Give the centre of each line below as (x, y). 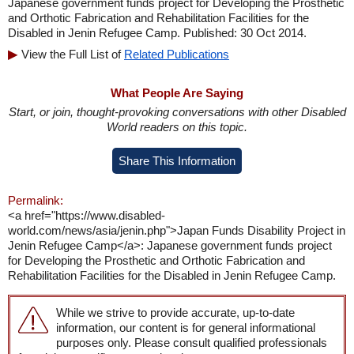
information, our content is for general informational (186, 328)
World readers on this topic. (177, 127)
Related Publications (177, 54)
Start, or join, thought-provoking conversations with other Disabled (177, 112)
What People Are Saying (177, 93)
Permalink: (36, 200)
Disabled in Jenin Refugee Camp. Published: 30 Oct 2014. (157, 33)
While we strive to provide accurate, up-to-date (175, 313)
